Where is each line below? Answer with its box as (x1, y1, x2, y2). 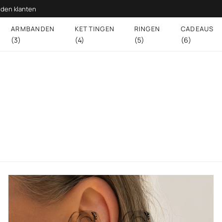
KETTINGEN (74, 24, 115, 33)
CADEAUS (180, 24, 214, 33)
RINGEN (134, 24, 161, 33)
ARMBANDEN (10, 24, 55, 33)
